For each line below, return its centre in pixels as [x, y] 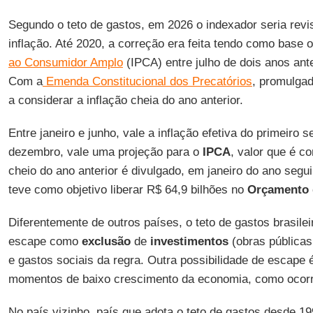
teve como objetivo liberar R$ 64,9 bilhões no [128, 190]
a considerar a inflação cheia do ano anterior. [125, 100]
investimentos [187, 241]
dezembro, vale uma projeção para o [103, 152]
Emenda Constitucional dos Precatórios [147, 81]
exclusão [106, 241]
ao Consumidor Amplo [65, 63]
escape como [45, 241]
